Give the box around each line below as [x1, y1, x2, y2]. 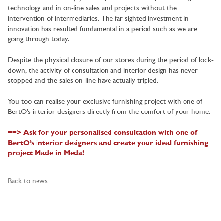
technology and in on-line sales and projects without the [8, 5, 177, 13]
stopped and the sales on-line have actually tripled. [8, 77, 158, 85]
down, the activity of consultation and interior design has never [8, 67, 198, 75]
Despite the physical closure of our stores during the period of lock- [8, 57, 214, 65]
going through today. [8, 36, 69, 44]
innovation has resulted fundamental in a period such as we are [8, 26, 197, 34]
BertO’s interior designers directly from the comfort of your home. [8, 109, 212, 116]
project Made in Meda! [8, 150, 84, 158]
